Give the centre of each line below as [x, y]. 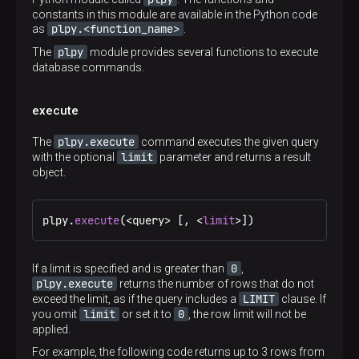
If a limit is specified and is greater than [129, 268]
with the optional [75, 157]
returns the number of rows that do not [216, 284]
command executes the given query [229, 142]
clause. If [303, 299]
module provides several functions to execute [203, 52]
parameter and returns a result [234, 157]
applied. [51, 329]
